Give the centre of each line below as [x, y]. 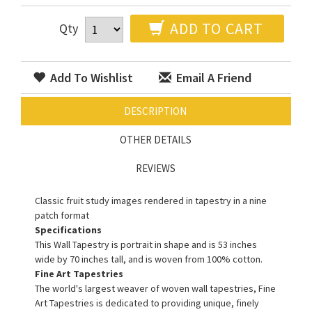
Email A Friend [212, 77]
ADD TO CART [214, 28]
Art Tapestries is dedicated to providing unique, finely [147, 303]
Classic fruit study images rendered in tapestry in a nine [151, 200]
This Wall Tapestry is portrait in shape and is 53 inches [146, 244]
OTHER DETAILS [155, 139]
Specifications [68, 229]
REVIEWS [155, 168]
